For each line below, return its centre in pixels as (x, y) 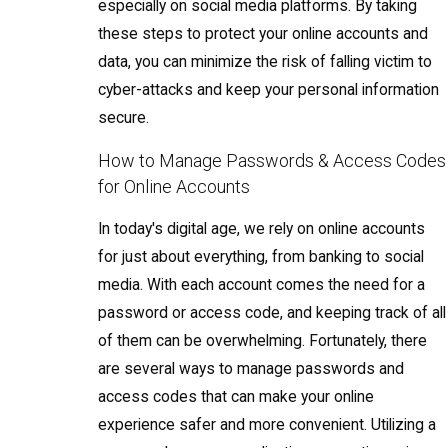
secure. (124, 118)
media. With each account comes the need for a (262, 285)
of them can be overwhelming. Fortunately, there (263, 341)
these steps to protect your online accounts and (263, 34)
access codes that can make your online (236, 397)
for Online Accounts (174, 186)
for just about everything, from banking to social (261, 257)
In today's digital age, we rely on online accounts (262, 229)
